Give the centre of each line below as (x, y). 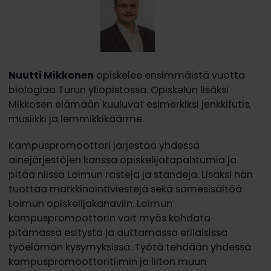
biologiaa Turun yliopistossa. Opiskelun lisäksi (118, 90)
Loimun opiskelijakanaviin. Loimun (90, 204)
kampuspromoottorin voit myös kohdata (109, 218)
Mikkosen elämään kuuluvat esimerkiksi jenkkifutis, (129, 104)
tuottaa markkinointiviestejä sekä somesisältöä (125, 189)
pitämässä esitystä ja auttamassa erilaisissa (118, 233)
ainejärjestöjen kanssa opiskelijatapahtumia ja (122, 160)
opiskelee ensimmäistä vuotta (169, 75)
